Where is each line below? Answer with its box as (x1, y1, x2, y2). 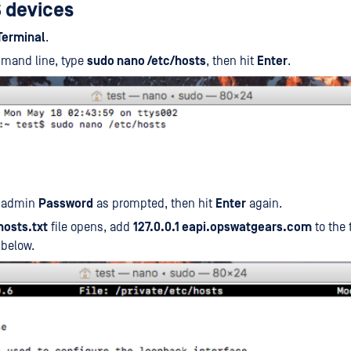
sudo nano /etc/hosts (87, 54, 206, 69)
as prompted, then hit (93, 196, 215, 211)
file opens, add (48, 219, 133, 234)
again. (246, 196, 282, 211)
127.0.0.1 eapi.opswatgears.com (133, 219, 312, 234)
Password (38, 196, 93, 211)
